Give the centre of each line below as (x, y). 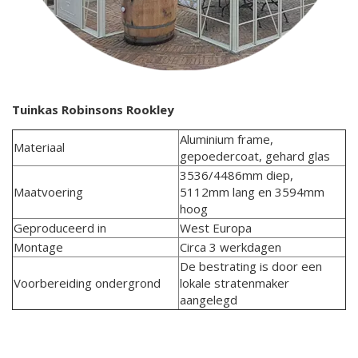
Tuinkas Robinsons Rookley (93, 110)
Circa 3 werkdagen (231, 247)
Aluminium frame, (227, 139)
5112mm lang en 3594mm (252, 191)
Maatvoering (48, 191)
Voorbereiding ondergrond (87, 282)
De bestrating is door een (251, 266)
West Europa (216, 227)
